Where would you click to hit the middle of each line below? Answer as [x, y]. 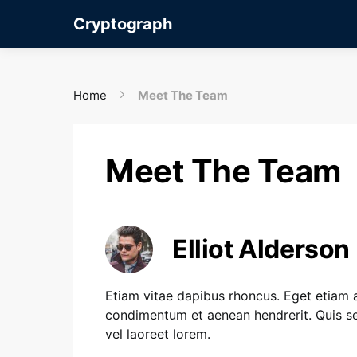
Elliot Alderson [261, 249]
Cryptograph [123, 24]
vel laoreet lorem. [158, 334]
